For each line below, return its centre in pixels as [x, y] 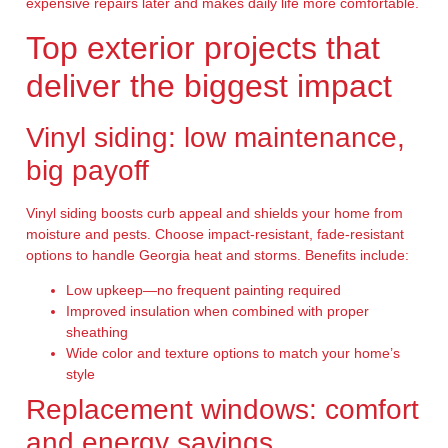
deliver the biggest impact [208, 85]
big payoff [87, 170]
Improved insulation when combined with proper [217, 311]
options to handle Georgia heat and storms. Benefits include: [217, 254]
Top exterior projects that [202, 47]
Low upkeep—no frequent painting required [203, 290]
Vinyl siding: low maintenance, [215, 137]
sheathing [96, 332]
